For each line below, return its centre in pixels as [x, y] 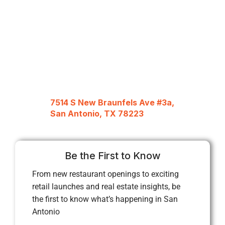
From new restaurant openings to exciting [105, 174]
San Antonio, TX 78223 [97, 114]
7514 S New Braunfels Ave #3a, [112, 103]
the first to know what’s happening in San [105, 199]
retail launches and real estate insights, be [106, 186]
